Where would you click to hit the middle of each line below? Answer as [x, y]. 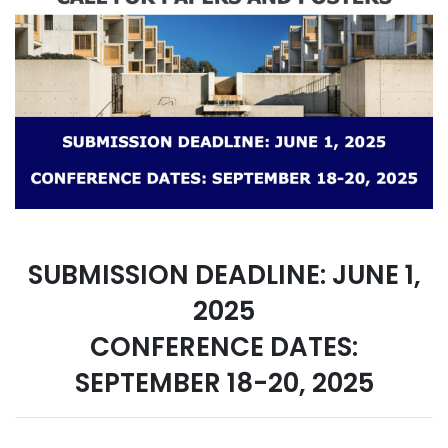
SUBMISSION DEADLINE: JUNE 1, [224, 274]
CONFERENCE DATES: [224, 346]
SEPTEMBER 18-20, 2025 [224, 382]
